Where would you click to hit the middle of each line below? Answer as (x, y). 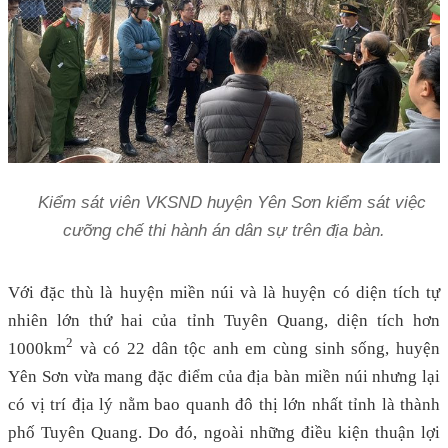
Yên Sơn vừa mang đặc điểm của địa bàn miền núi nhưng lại (224, 376)
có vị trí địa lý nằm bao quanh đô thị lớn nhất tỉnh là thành (224, 404)
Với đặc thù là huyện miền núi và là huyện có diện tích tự (224, 292)
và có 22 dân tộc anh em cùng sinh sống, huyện (256, 348)
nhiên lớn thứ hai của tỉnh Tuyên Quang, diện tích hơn (224, 320)
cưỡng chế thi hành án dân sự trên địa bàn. (224, 230)
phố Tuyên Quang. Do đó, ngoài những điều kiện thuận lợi (224, 432)
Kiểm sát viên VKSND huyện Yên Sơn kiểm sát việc (224, 202)
